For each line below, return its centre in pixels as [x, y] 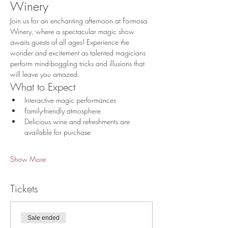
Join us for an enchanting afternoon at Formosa [80, 21]
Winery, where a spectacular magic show [73, 31]
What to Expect [43, 87]
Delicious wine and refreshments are [78, 121]
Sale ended [44, 218]
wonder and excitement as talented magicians [79, 53]
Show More [28, 159]
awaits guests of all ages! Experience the [71, 42]
